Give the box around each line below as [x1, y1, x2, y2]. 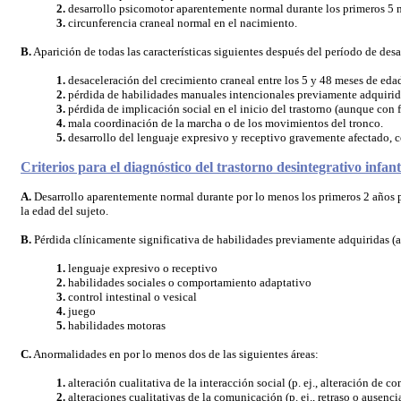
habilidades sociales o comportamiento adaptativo [65, 276, 311, 289]
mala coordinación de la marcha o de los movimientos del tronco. [65, 116, 383, 130]
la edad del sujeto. [21, 204, 108, 218]
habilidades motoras [65, 319, 166, 332]
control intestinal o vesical [65, 290, 197, 303]
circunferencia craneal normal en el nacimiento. [65, 16, 297, 30]
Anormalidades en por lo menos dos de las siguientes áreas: [31, 347, 319, 361]
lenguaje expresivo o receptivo [65, 261, 218, 275]
